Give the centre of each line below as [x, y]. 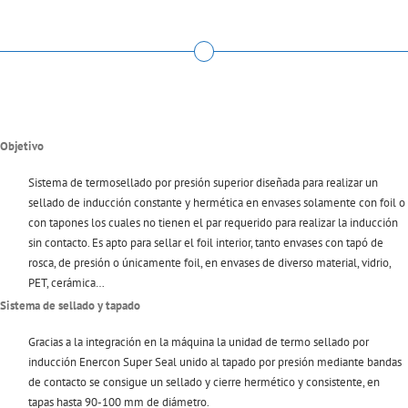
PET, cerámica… [67, 282]
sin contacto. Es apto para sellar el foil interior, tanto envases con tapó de [206, 242]
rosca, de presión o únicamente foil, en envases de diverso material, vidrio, [210, 262]
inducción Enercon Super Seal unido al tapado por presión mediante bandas [215, 362]
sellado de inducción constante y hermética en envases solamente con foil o [217, 202]
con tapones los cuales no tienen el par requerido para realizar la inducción [214, 222]
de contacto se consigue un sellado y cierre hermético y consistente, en [204, 382]
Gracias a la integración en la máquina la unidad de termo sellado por [199, 342]
